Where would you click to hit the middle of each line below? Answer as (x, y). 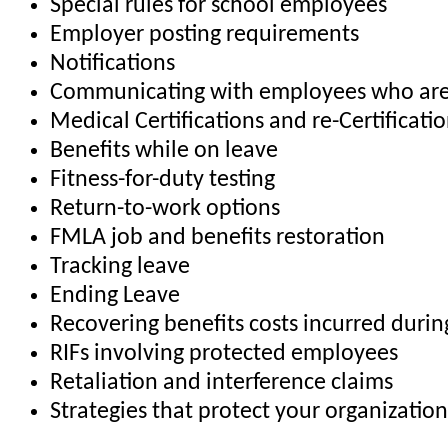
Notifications (112, 64)
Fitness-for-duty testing (162, 180)
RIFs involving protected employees (224, 354)
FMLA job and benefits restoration (217, 238)
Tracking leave (120, 267)
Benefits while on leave (164, 151)
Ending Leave (115, 296)
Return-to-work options (165, 209)
